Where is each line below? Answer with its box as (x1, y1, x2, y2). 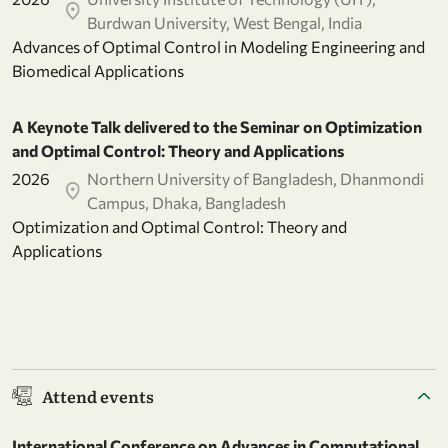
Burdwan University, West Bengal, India (87, 12, 363, 32)
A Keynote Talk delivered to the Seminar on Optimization (12, 116, 422, 136)
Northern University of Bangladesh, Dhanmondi (87, 168, 425, 188)
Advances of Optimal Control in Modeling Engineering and (12, 36, 425, 56)
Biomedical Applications (12, 60, 184, 80)
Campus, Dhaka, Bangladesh (87, 192, 287, 212)
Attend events (42, 383, 154, 408)
